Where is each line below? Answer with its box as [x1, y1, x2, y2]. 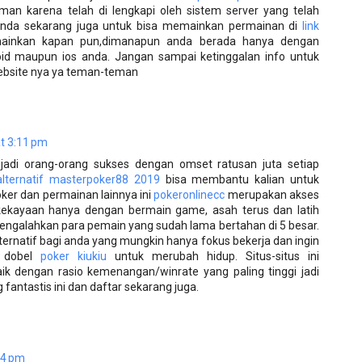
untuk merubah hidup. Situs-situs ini [107, 250, 319, 263]
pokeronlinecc [154, 188, 225, 202]
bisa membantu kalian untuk [159, 173, 320, 187]
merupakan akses [225, 188, 320, 202]
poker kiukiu [40, 250, 107, 263]
